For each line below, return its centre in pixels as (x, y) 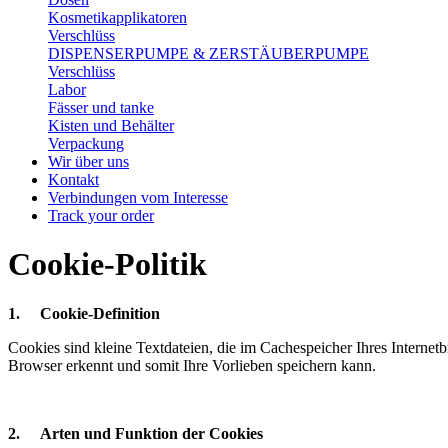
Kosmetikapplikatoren (117, 17)
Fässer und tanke (101, 107)
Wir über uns (88, 161)
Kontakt (73, 179)
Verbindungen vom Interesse (138, 197)
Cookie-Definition (100, 313)
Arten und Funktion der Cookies (151, 433)
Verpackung (86, 143)
